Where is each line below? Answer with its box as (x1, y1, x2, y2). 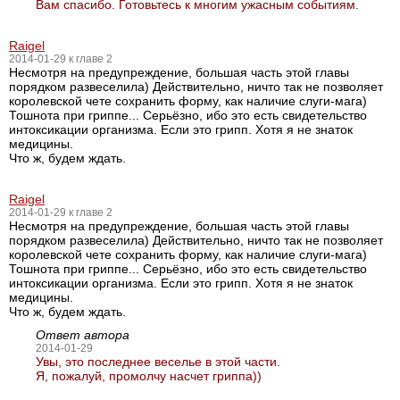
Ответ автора (36, 328, 129, 342)
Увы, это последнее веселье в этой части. (36, 354, 280, 369)
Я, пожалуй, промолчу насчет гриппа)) (36, 369, 262, 383)
